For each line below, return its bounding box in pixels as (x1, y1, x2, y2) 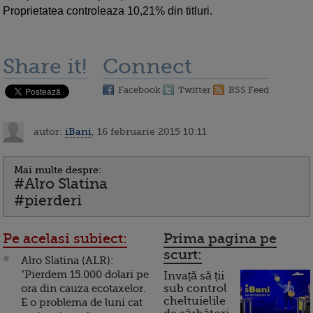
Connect (103, 54, 192, 79)
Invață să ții (163, 270, 224, 283)
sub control (163, 282, 227, 296)
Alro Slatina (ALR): (21, 254, 113, 268)
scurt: (163, 247, 202, 263)
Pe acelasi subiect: (3, 231, 127, 247)
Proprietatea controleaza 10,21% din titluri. (3, 5, 212, 17)
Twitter (178, 85, 211, 96)
